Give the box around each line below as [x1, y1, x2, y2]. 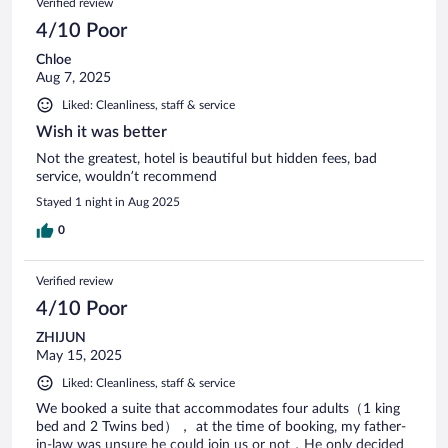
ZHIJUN [36, 330, 86, 345]
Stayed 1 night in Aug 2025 [36, 195, 180, 208]
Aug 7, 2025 [36, 70, 111, 85]
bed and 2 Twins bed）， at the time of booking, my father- [36, 419, 406, 434]
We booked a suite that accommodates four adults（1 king [36, 401, 400, 416]
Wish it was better [36, 123, 167, 140]
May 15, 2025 [36, 348, 122, 363]
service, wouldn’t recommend [36, 169, 217, 184]
